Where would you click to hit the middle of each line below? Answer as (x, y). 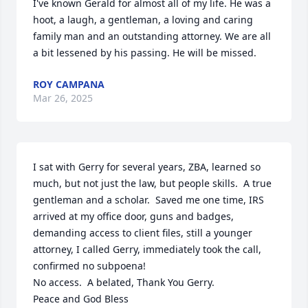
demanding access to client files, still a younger (143, 233)
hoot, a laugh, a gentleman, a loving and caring (143, 20)
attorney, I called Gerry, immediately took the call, (147, 249)
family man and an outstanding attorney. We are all (152, 36)
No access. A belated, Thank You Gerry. (124, 282)
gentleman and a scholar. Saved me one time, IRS (148, 200)
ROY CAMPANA (69, 84)
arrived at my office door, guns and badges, (133, 216)
